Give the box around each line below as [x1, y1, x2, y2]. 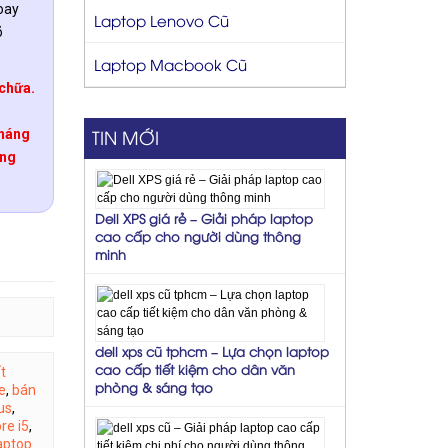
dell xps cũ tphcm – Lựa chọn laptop [94, 341, 329, 360]
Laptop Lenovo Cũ [93, 9, 229, 30]
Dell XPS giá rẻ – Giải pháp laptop [94, 208, 313, 227]
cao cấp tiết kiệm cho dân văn [94, 359, 295, 378]
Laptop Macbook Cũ [93, 53, 247, 74]
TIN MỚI [91, 123, 159, 149]
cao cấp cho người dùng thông [94, 226, 301, 245]
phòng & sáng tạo [94, 377, 213, 396]
